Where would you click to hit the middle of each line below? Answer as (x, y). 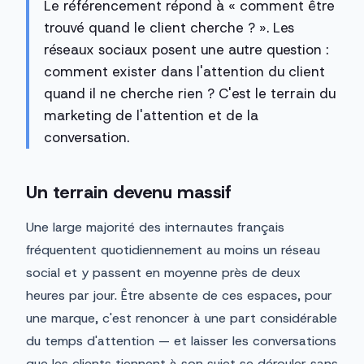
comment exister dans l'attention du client (184, 72)
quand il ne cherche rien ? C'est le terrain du (190, 94)
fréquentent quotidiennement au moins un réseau (173, 250)
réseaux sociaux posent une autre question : (186, 50)
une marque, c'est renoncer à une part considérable (182, 318)
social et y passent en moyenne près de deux (163, 273)
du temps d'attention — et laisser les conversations (181, 341)
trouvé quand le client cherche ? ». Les (169, 28)
